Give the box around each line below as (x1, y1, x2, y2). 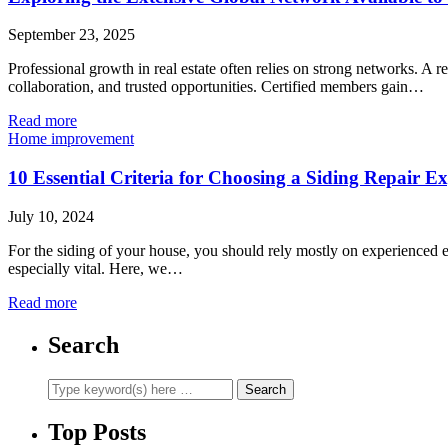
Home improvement (8, 130, 134, 148)
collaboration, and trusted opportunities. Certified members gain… (8, 78, 424, 96)
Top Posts (48, 419, 146, 446)
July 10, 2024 (8, 207, 94, 225)
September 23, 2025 (8, 26, 135, 44)
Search (48, 331, 119, 358)
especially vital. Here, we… (8, 259, 183, 277)
